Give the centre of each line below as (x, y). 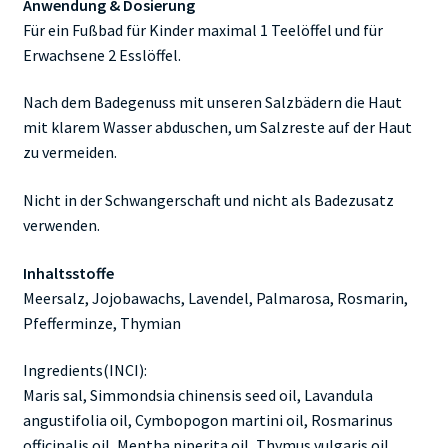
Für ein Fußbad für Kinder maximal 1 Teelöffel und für (202, 29)
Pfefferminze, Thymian (101, 322)
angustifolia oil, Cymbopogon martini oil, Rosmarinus (207, 420)
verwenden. (61, 224)
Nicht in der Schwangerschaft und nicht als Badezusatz (208, 199)
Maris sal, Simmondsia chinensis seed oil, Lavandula (197, 395)
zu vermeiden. (69, 152)
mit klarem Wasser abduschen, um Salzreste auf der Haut (217, 127)
